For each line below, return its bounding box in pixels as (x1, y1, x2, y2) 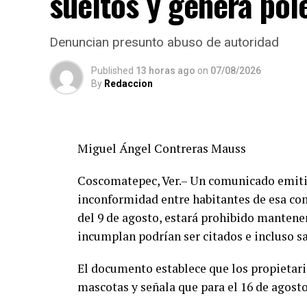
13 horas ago (136, 65, 195, 76)
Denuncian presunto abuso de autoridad (49, 34, 279, 50)
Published (91, 65, 134, 76)
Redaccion (104, 78, 153, 89)
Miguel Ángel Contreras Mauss (77, 140, 246, 156)
